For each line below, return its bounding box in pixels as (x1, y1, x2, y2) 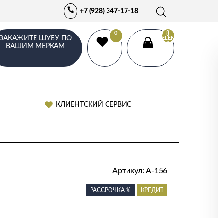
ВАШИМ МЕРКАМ (6, 42, 65, 50)
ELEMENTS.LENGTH (162, 35, 211, 41)
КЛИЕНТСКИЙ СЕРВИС (56, 101, 132, 108)
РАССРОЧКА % (90, 187, 131, 193)
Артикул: (112, 167, 146, 175)
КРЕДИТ (141, 187, 164, 193)
